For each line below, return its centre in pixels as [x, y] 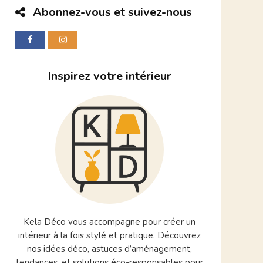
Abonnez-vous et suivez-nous [112, 12]
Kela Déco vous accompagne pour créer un [109, 222]
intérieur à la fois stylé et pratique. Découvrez [109, 235]
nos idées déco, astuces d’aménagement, [109, 249]
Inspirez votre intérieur [109, 76]
